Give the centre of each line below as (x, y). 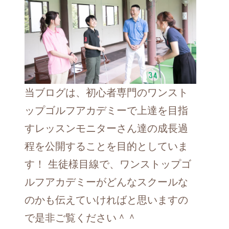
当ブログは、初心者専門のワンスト (106, 92)
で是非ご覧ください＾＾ (81, 217)
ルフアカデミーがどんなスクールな (106, 182)
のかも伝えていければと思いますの (106, 200)
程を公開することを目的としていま (106, 146)
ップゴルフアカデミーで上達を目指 (106, 110)
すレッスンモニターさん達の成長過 (106, 128)
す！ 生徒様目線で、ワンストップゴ (108, 164)
